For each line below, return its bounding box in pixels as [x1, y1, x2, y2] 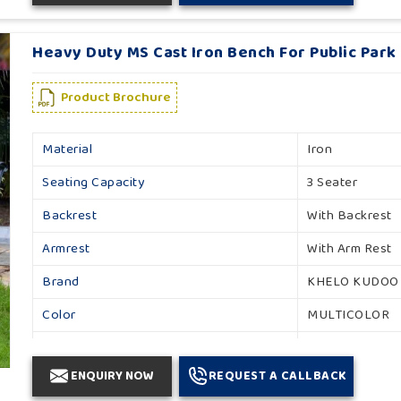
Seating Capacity [42, 171, 145, 193]
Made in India [307, 337, 388, 359]
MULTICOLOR [307, 303, 390, 326]
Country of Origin [42, 337, 148, 359]
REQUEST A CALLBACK [208, 365, 346, 386]
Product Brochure [61, 86, 172, 108]
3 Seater [307, 171, 358, 193]
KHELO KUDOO [307, 270, 399, 293]
